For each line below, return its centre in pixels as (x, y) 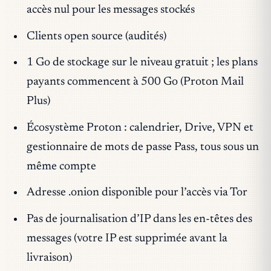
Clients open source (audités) (96, 36)
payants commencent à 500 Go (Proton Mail (135, 82)
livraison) (49, 258)
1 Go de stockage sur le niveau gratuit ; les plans (142, 63)
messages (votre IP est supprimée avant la (127, 238)
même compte (61, 166)
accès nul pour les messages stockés (110, 10)
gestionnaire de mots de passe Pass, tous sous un (142, 147)
